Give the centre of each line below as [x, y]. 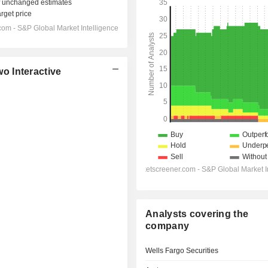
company [167, 226]
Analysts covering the [197, 214]
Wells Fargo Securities [182, 251]
